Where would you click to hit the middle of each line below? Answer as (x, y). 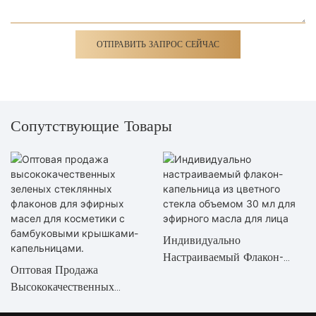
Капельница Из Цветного (225, 274)
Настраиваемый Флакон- (223, 257)
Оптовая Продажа (54, 270)
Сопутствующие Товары (91, 126)
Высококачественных (62, 287)
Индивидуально (201, 241)
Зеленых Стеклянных (63, 304)
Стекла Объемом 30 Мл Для (233, 291)
